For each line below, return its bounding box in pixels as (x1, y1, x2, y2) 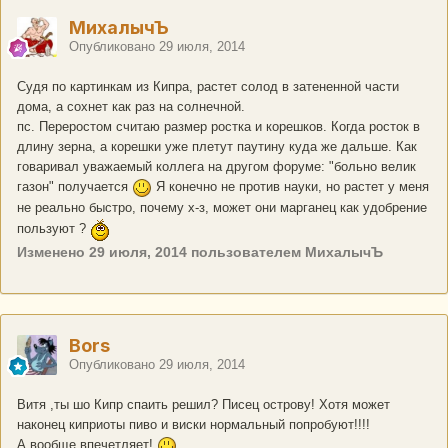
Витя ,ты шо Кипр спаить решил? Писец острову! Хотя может (17, 397, 390, 413)
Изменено (17, 243, 89, 260)
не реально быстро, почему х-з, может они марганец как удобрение (17, 199, 427, 215)
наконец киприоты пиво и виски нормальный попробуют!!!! (17, 417, 370, 433)
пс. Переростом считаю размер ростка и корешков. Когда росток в (17, 119, 420, 135)
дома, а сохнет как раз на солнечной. (17, 99, 249, 115)
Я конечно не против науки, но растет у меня (152, 179, 429, 195)
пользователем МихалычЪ (187, 243, 383, 260)
